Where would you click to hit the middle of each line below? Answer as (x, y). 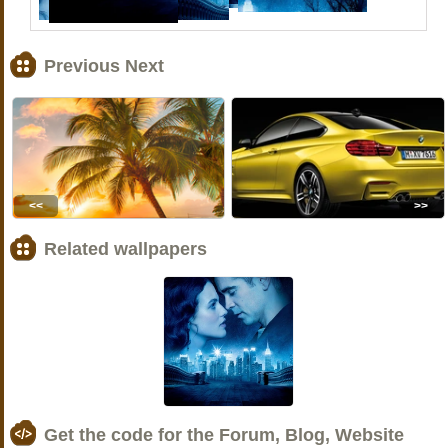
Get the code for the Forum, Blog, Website (224, 434)
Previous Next (104, 66)
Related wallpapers (125, 248)
